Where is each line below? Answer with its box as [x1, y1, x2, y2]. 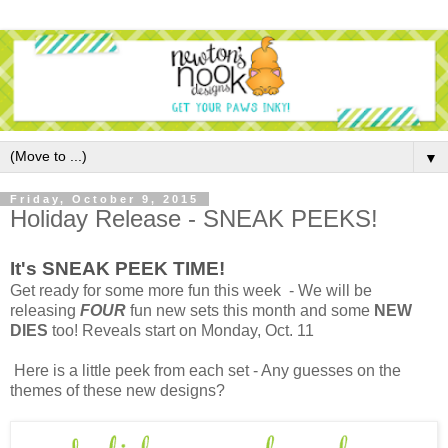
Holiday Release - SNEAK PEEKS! [10, 204, 378, 232]
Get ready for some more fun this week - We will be [10, 281, 372, 299]
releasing [10, 301, 80, 319]
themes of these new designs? [10, 381, 225, 399]
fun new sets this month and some [130, 301, 374, 319]
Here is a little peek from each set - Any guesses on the [10, 361, 401, 379]
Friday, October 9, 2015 [10, 192, 199, 205]
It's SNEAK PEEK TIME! [10, 257, 225, 279]
